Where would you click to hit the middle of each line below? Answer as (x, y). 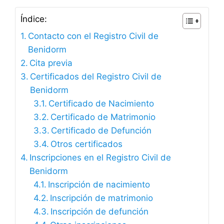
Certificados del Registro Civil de (96, 77)
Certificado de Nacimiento (101, 104)
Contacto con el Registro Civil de (93, 36)
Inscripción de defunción (99, 212)
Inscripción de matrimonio (101, 198)
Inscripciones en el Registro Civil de (100, 158)
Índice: (34, 19)
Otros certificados (86, 144)
